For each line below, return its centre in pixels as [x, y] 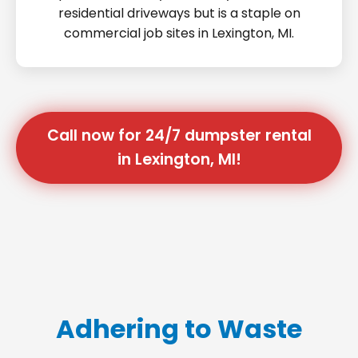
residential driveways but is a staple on [179, 13]
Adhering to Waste [179, 329]
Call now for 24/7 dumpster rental [179, 135]
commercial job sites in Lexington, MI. [179, 33]
